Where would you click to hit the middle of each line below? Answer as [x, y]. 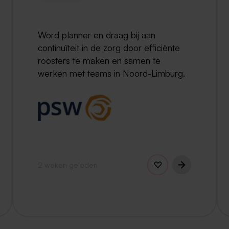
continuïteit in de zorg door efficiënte [109, 48]
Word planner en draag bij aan [97, 35]
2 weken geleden [68, 164]
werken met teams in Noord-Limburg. [111, 73]
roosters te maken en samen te [99, 61]
